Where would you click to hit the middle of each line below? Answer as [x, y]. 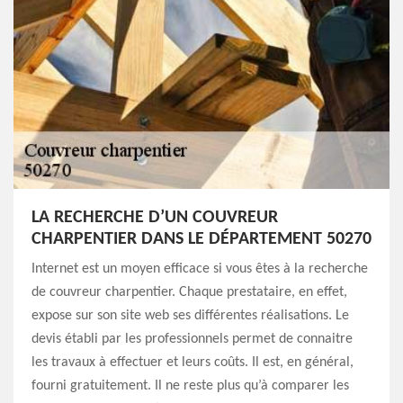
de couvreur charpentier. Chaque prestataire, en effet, [189, 292]
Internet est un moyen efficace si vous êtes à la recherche [200, 269]
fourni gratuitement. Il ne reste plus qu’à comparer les [190, 386]
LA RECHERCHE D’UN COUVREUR [155, 218]
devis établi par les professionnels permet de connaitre [192, 339]
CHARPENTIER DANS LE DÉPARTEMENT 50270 [201, 239]
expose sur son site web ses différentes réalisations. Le [190, 316]
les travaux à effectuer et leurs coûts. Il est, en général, [193, 363]
